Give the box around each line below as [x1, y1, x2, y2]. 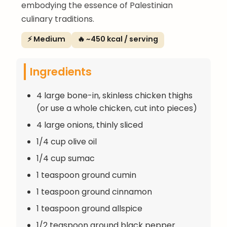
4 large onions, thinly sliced [36, 119, 143, 131]
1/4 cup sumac [36, 152, 95, 164]
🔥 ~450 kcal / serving [78, 33, 158, 44]
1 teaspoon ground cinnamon [36, 185, 152, 198]
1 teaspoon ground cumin [36, 169, 136, 181]
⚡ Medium [27, 33, 65, 44]
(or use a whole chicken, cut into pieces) [36, 102, 197, 114]
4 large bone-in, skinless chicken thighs [36, 89, 193, 101]
